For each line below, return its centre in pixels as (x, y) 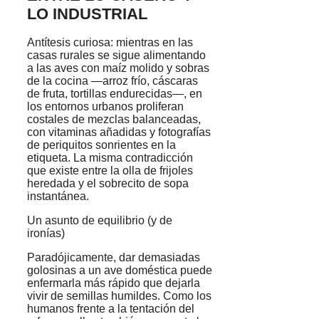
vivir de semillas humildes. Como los (119, 296)
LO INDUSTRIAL (87, 14)
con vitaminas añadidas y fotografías (119, 132)
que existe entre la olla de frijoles (110, 170)
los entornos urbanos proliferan (105, 106)
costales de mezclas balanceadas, (114, 119)
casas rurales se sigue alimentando (116, 55)
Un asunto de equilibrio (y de (100, 220)
